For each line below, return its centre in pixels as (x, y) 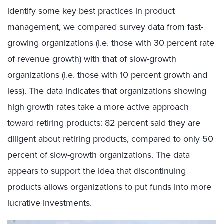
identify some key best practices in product (91, 11)
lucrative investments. (50, 203)
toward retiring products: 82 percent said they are (104, 123)
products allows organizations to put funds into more (109, 187)
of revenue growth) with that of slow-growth (92, 59)
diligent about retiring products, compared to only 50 (110, 139)
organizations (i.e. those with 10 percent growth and (107, 75)
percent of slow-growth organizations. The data (99, 155)
